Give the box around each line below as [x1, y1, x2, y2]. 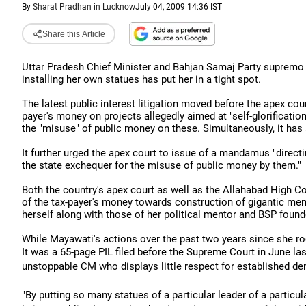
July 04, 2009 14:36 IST [135, 2, 222, 12]
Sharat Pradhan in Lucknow [33, 2, 135, 12]
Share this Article [42, 29, 105, 39]
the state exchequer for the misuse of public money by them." [22, 159, 301, 171]
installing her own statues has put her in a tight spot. [22, 73, 261, 85]
